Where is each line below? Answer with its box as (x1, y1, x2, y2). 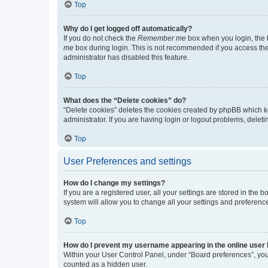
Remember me (138, 33, 186, 42)
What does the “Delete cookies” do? (63, 96, 186, 105)
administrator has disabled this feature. (63, 53, 189, 62)
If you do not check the (63, 33, 138, 42)
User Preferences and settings (63, 156, 191, 166)
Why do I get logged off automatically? (63, 24, 192, 33)
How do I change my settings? (63, 178, 165, 187)
